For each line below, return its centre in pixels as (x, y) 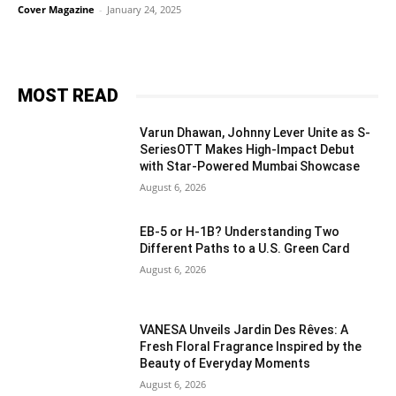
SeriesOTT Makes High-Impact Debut (247, 149)
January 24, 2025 (144, 9)
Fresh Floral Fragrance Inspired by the (251, 347)
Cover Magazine (56, 9)
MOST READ (68, 95)
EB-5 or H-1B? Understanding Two (240, 231)
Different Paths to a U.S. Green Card (245, 248)
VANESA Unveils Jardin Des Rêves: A (244, 330)
